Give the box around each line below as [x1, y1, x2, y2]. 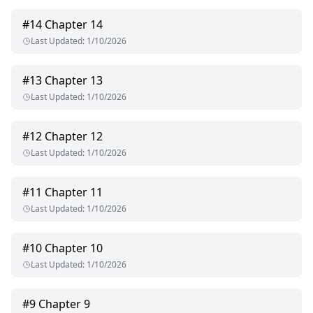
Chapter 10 [45, 240, 103, 256]
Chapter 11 [45, 184, 103, 201]
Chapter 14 [45, 17, 103, 33]
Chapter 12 [45, 129, 103, 145]
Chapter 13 [45, 73, 103, 89]
